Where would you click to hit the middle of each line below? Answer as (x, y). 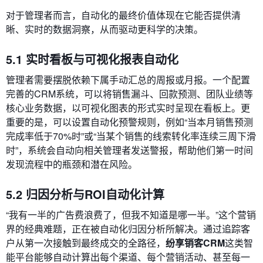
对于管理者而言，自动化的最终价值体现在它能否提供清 (123, 15)
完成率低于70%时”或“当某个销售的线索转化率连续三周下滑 (131, 136)
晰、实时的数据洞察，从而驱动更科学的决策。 (104, 29)
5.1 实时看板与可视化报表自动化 (92, 59)
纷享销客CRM (195, 243)
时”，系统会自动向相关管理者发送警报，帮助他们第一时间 (129, 150)
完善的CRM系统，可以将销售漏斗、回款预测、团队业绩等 (129, 94)
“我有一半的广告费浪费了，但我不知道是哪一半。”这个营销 (131, 215)
